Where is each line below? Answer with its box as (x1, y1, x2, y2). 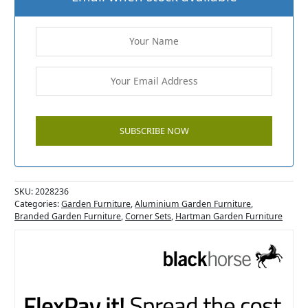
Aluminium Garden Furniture (135, 198, 252, 210)
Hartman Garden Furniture (175, 210, 283, 223)
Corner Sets (125, 210, 172, 223)
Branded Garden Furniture (14, 210, 122, 223)
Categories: (14, 198, 62, 210)
